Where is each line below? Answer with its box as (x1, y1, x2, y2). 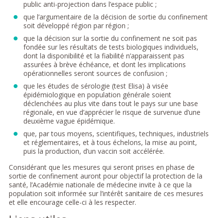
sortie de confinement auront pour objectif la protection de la (8, 171, 202, 181)
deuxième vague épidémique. (23, 116, 115, 126)
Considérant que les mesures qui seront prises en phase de (8, 163, 195, 172)
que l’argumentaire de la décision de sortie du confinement (23, 12, 208, 22)
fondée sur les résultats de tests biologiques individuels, (23, 42, 199, 52)
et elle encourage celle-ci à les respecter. (8, 198, 136, 207)
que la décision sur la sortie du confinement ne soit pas (23, 34, 197, 43)
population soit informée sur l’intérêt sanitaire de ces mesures (8, 189, 203, 199)
